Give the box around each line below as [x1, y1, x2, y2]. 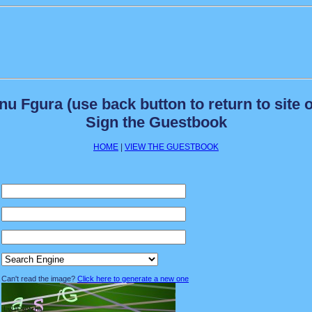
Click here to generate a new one [77, 274, 189, 283]
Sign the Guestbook [85, 114, 227, 131]
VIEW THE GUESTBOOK [125, 142, 219, 152]
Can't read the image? [1, 274, 77, 283]
